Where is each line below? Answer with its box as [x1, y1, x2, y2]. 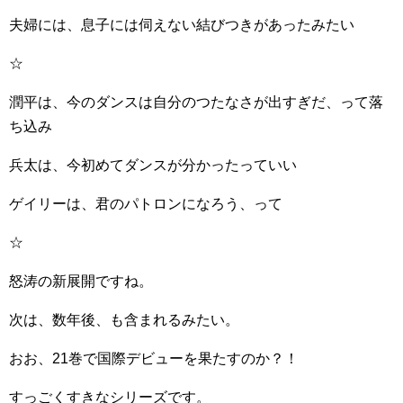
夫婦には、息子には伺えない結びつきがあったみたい [9, 17, 354, 32]
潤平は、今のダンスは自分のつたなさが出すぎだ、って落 [9, 94, 383, 110]
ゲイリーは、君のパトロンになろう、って [9, 196, 282, 211]
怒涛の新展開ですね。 [9, 273, 153, 289]
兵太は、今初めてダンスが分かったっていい [9, 157, 297, 173]
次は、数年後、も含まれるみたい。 [9, 312, 239, 327]
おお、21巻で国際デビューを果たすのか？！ [9, 351, 299, 366]
